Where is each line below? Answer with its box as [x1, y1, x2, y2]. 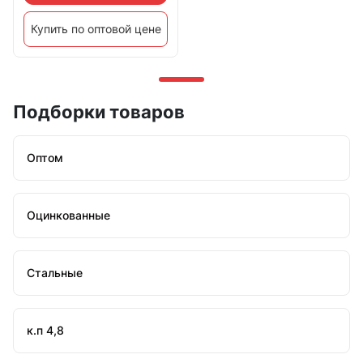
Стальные [27, 266, 83, 280]
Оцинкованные [27, 208, 110, 223]
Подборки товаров [13, 101, 185, 123]
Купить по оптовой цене [30, 22, 161, 36]
